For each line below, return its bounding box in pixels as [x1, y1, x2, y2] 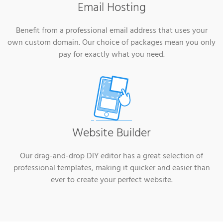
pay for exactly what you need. [58, 48, 165, 61]
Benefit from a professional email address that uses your [15, 24, 208, 37]
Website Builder [72, 124, 151, 143]
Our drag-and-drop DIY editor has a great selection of [20, 150, 203, 163]
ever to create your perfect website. [50, 174, 173, 187]
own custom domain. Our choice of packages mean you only [7, 36, 216, 49]
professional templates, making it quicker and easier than [13, 162, 210, 175]
